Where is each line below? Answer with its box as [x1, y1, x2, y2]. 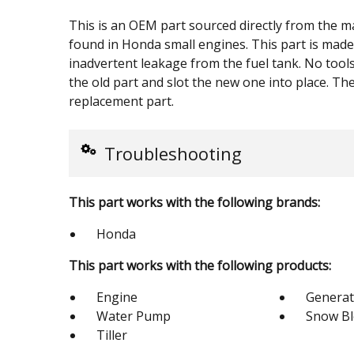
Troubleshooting [104, 141, 242, 165]
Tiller [96, 326, 127, 344]
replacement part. [69, 92, 174, 110]
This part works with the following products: [69, 257, 331, 274]
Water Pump [96, 307, 171, 325]
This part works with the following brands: [69, 194, 320, 211]
